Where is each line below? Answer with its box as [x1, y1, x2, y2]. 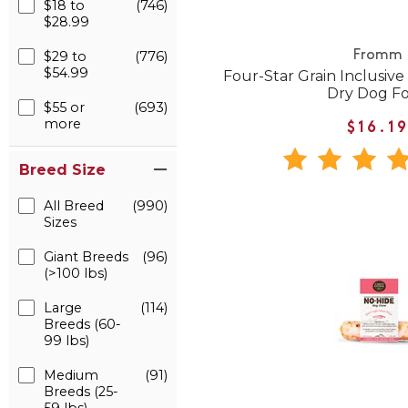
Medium [44, 367, 98, 383]
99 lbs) [44, 332, 89, 349]
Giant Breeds [44, 249, 128, 265]
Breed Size [19, 161, 106, 178]
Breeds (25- [44, 383, 118, 400]
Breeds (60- [44, 316, 121, 332]
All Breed [44, 198, 104, 214]
